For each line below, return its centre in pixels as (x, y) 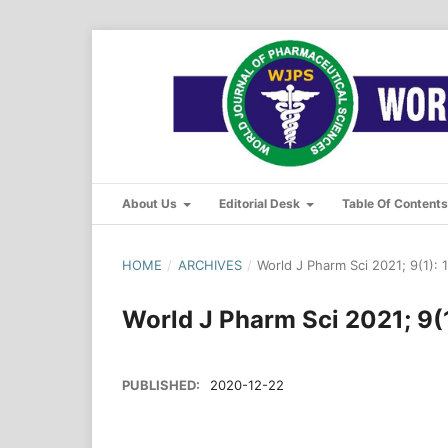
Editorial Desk (261, 203)
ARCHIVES (209, 264)
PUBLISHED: (162, 385)
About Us (151, 203)
